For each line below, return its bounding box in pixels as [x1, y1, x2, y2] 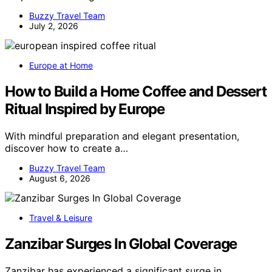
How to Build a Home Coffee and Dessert [5, 83, 267, 101]
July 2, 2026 [29, 21, 78, 32]
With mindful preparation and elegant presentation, [5, 129, 239, 142]
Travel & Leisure [29, 212, 92, 223]
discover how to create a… [5, 141, 128, 154]
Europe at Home [29, 60, 93, 71]
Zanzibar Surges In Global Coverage [5, 234, 237, 253]
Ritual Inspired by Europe [5, 100, 165, 118]
